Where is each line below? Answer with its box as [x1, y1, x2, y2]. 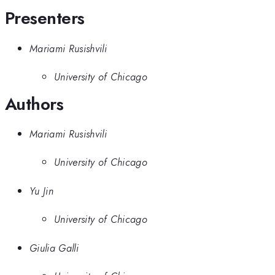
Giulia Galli [29, 240, 79, 255]
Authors [5, 91, 64, 117]
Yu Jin [29, 183, 53, 198]
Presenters [5, 6, 85, 31]
